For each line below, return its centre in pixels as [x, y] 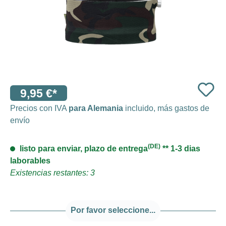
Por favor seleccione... [113, 210]
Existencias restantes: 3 [52, 173]
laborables [30, 160]
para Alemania [96, 108]
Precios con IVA [39, 108]
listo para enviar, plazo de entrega [83, 148]
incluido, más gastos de [166, 108]
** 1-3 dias [180, 148]
